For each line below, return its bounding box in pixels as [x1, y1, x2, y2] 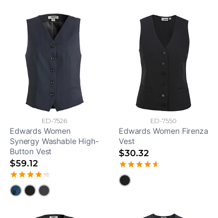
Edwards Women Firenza [119, 126, 208, 136]
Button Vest [10, 146, 52, 156]
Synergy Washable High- [10, 136, 99, 146]
